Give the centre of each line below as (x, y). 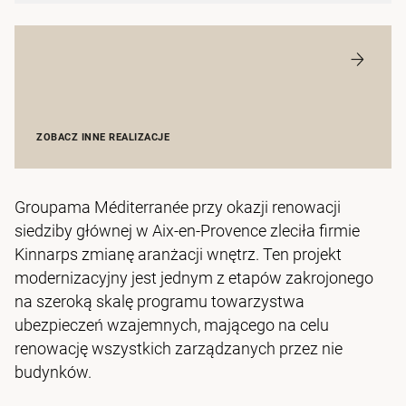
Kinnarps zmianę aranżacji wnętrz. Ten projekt (178, 255)
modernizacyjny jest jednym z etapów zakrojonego (194, 278)
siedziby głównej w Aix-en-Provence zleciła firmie (187, 231)
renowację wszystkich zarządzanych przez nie (179, 349)
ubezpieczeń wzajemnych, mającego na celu (172, 325)
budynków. (53, 372)
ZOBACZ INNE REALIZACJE (103, 138)
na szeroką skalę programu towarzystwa (159, 302)
